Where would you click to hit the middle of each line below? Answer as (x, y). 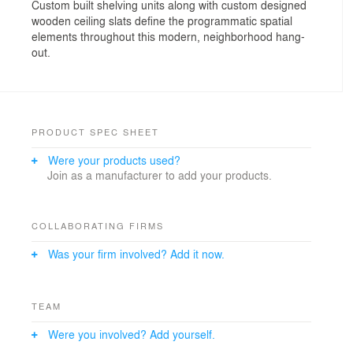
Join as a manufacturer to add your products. (160, 175)
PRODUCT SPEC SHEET (95, 131)
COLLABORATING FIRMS (98, 225)
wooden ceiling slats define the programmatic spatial (162, 20)
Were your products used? (114, 160)
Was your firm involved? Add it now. (136, 253)
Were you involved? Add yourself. (132, 334)
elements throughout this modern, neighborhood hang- (168, 36)
